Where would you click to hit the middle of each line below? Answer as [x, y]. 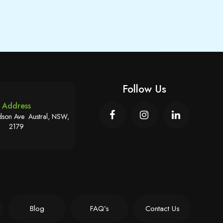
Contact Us [162, 209]
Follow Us [144, 89]
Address [16, 106]
